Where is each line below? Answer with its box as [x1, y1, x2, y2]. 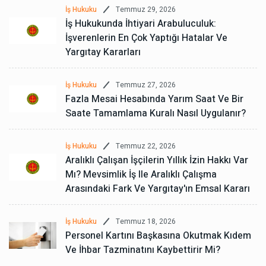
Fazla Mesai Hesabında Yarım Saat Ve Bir [65, 92, 243, 107]
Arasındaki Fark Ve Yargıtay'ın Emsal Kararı [65, 182, 250, 197]
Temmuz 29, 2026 [116, 4, 176, 15]
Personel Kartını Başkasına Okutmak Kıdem [65, 229, 251, 243]
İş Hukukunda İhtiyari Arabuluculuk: [65, 17, 216, 31]
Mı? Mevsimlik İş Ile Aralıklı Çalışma [65, 167, 217, 182]
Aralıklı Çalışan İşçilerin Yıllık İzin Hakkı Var [65, 153, 248, 168]
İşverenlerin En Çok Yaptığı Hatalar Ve [65, 31, 227, 46]
